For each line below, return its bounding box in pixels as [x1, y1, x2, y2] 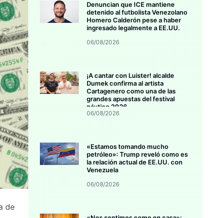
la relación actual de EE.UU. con [87, 158, 183, 166]
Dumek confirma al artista [87, 79, 164, 88]
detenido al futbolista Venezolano [87, 8, 188, 17]
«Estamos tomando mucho [87, 143, 169, 151]
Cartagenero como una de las [87, 87, 176, 95]
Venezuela [87, 166, 119, 174]
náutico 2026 [87, 103, 127, 111]
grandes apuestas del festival [87, 95, 175, 103]
